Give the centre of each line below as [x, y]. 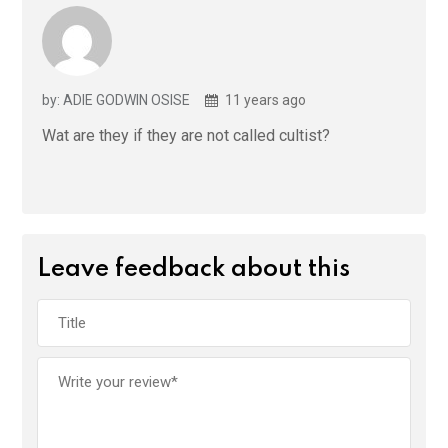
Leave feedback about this [193, 269]
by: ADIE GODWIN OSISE [116, 99]
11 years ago [264, 99]
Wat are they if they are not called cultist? [186, 135]
